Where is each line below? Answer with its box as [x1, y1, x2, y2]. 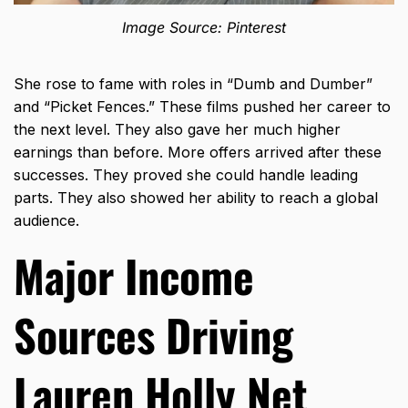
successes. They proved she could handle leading [14, 165, 358, 184]
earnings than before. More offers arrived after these [14, 142, 382, 161]
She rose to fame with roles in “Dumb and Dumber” [14, 74, 372, 93]
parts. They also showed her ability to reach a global [14, 188, 378, 207]
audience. [14, 210, 79, 229]
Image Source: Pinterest [122, 17, 286, 36]
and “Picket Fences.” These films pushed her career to [14, 97, 391, 116]
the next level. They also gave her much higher [14, 119, 341, 138]
